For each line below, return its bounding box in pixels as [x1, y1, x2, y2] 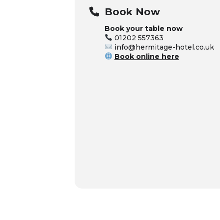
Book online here [114, 52, 179, 61]
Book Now [105, 6, 160, 18]
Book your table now [105, 24, 183, 33]
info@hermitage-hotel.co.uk [112, 43, 214, 52]
